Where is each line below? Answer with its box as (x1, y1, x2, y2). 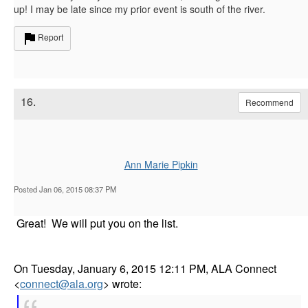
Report (38, 30, 63, 43)
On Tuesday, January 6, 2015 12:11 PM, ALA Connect (14, 260, 276, 276)
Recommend (245, 96, 294, 108)
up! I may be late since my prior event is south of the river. (14, 1, 265, 16)
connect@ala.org (20, 275, 103, 291)
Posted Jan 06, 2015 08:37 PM (14, 183, 116, 195)
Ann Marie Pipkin (124, 157, 198, 171)
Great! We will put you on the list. (14, 214, 178, 231)
